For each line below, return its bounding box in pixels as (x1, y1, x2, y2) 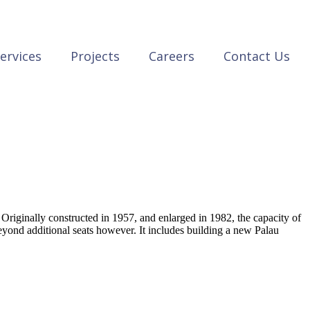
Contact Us (224, 48, 290, 64)
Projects (71, 48, 120, 64)
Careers (149, 48, 194, 64)
